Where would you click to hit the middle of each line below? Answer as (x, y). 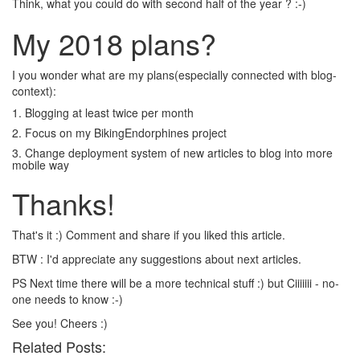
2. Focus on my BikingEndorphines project (119, 133)
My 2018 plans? (114, 43)
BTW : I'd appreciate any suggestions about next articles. (157, 259)
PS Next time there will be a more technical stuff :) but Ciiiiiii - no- (176, 283)
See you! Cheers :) (60, 323)
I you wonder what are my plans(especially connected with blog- (174, 75)
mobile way (41, 165)
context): (34, 91)
